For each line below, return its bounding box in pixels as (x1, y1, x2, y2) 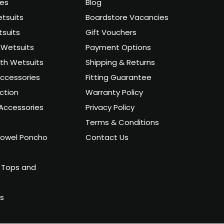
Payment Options (85, 42, 151, 55)
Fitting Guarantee (85, 72, 152, 85)
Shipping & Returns (85, 57, 155, 70)
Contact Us (85, 132, 129, 145)
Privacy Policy (85, 102, 135, 115)
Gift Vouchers (85, 27, 137, 40)
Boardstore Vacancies (85, 12, 169, 25)
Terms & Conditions (85, 117, 159, 130)
